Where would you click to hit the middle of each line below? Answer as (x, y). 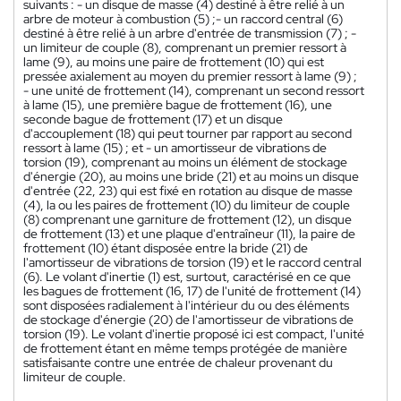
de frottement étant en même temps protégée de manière (185, 348)
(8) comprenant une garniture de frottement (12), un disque (188, 219)
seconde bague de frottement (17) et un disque (153, 119)
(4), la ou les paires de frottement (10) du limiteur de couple (187, 205)
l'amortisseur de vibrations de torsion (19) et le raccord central (192, 262)
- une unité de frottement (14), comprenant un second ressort (194, 90)
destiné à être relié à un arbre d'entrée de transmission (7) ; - (190, 33)
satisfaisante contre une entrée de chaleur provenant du (178, 362)
